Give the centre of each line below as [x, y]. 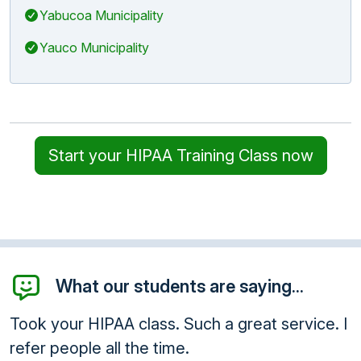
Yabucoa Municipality [102, 15]
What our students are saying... [179, 286]
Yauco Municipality [94, 47]
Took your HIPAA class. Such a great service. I [178, 324]
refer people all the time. [100, 349]
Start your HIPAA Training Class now [180, 155]
